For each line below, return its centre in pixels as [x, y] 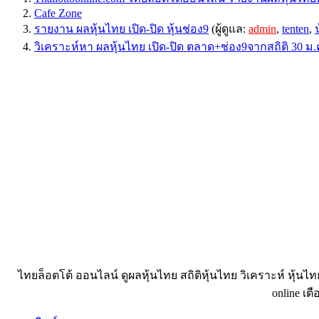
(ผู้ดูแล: [229, 29]
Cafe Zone [58, 14]
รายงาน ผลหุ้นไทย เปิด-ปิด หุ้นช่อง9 [121, 29]
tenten [296, 29]
